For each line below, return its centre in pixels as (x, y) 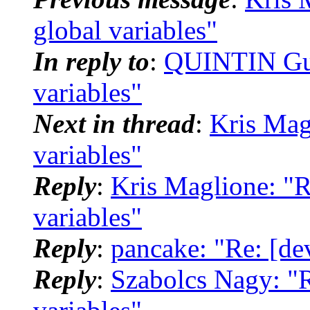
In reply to (91, 61)
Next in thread (114, 123)
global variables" (125, 30)
